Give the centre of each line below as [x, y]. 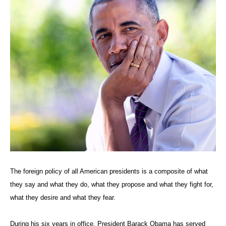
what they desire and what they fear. [63, 197]
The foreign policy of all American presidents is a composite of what [109, 171]
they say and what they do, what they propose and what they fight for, [112, 184]
